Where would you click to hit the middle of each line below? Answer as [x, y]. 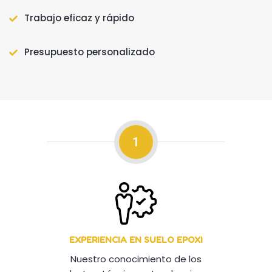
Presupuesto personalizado [90, 52]
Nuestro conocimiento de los [136, 259]
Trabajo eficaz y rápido [79, 18]
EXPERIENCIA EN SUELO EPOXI [136, 240]
